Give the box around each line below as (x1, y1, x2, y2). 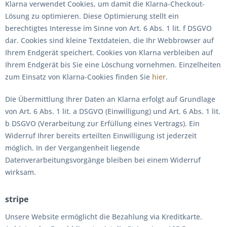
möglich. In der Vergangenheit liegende (5, 143, 140, 153)
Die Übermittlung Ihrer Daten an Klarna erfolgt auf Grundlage (5, 94, 215, 104)
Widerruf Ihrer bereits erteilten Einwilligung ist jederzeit (5, 131, 197, 140)
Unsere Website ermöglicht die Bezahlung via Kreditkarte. (5, 212, 202, 221)
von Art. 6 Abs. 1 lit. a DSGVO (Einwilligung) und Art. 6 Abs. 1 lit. (5, 106, 220, 116)
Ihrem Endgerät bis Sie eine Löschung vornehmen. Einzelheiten (5, 60, 221, 69)
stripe (5, 194, 28, 205)
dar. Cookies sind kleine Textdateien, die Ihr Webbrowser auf (5, 35, 214, 45)
